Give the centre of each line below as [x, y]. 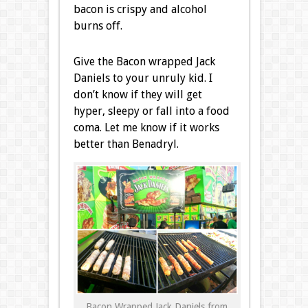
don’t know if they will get [137, 95]
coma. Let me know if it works [146, 128]
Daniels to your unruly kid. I [143, 78]
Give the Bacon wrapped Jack [144, 62]
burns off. [98, 26]
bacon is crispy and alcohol [140, 10]
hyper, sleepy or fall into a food [151, 111]
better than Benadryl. [126, 144]
